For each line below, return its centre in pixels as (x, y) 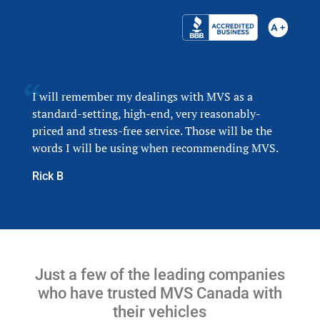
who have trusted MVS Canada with (160, 292)
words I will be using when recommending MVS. (155, 147)
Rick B (47, 176)
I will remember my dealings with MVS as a (142, 96)
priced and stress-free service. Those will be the (152, 130)
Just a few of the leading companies (160, 274)
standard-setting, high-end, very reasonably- (146, 113)
